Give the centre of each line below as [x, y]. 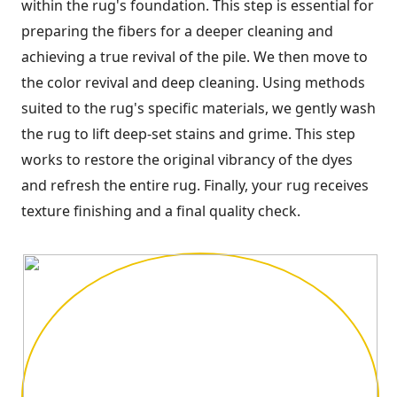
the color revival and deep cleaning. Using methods [193, 82]
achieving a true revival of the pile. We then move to [195, 56]
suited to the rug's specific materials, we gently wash [198, 108]
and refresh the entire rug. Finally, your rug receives [195, 185]
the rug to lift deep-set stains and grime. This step [188, 133]
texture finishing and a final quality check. [161, 210]
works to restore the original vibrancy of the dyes [187, 159]
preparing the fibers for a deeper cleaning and [177, 31]
